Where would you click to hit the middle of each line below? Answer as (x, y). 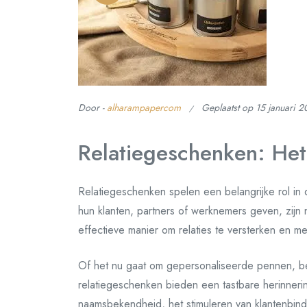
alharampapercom (144, 108)
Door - (93, 108)
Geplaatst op (229, 108)
